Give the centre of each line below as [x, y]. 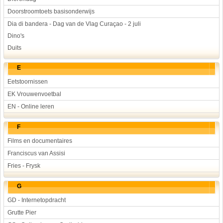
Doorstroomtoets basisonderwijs [51, 11]
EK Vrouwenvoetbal [34, 94]
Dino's [16, 36]
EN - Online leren [31, 107]
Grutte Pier [22, 213]
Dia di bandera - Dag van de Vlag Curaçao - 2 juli [74, 24]
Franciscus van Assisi [36, 153]
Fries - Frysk [24, 166]
